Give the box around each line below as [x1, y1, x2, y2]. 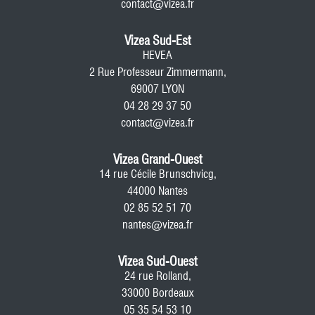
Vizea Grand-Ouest [113, 151, 202, 167]
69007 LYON [131, 82, 184, 96]
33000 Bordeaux [122, 285, 193, 300]
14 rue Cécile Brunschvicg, [98, 167, 217, 181]
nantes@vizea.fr [122, 217, 193, 231]
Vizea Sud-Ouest [118, 253, 197, 269]
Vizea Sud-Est [124, 32, 191, 48]
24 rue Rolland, [124, 269, 191, 283]
